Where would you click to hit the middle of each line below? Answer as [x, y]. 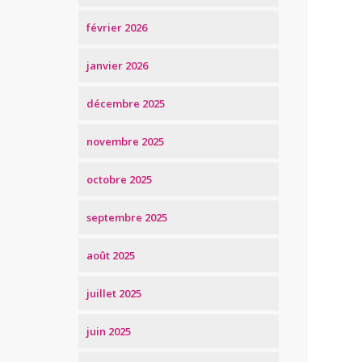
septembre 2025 [126, 217]
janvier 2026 [117, 65]
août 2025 [110, 255]
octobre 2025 [119, 179]
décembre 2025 [125, 103]
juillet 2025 [114, 293]
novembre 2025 [125, 141]
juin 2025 [108, 331]
